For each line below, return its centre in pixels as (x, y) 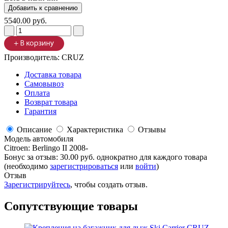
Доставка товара (53, 75)
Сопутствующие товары (71, 206)
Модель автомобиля (39, 139)
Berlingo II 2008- (60, 148)
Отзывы (152, 130)
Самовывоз (44, 84)
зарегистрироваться (84, 166)
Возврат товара (51, 102)
